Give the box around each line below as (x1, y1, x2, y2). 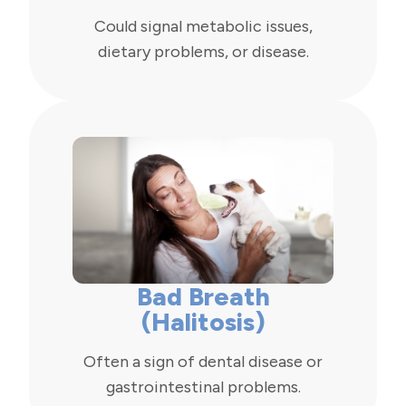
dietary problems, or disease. (97, 41, 309, 62)
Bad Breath (136, 280, 270, 312)
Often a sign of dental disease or (83, 351, 323, 372)
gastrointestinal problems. (105, 376, 301, 397)
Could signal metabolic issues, (93, 15, 313, 36)
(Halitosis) (140, 305, 266, 337)
